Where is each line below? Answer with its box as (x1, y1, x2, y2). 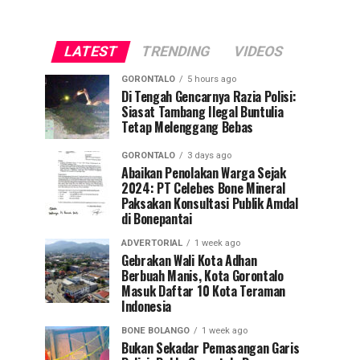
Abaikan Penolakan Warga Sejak (121, 163, 286, 182)
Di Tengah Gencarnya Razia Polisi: (121, 87, 297, 106)
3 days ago (187, 150, 231, 161)
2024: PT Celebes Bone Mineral (121, 178, 285, 198)
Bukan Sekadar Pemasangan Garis (121, 338, 300, 358)
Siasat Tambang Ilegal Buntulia (121, 102, 284, 121)
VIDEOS (231, 43, 285, 59)
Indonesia (121, 297, 172, 316)
